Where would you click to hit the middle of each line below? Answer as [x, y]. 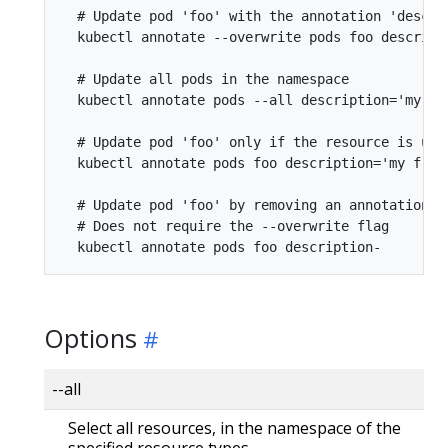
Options [90, 337]
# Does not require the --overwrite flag [225, 225]
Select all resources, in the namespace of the [234, 427]
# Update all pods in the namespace [205, 78]
